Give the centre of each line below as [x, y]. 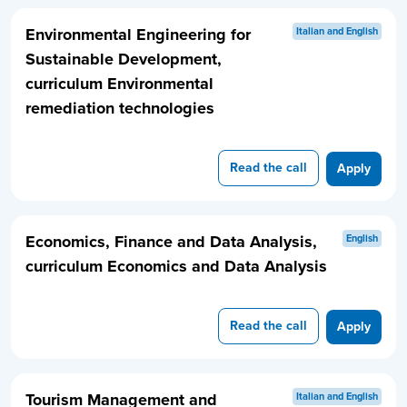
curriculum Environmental [120, 84]
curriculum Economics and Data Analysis [177, 267]
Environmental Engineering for [139, 35]
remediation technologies [120, 109]
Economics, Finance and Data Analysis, [172, 242]
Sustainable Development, [124, 60]
